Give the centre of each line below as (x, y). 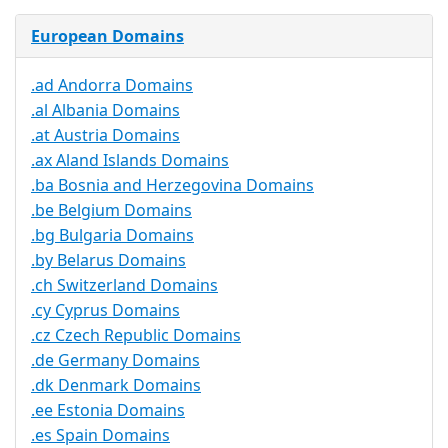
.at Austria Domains (105, 135)
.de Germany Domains (115, 360)
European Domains (107, 36)
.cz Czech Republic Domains (136, 335)
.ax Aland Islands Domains (130, 160)
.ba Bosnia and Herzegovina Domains (172, 185)
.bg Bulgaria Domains (112, 235)
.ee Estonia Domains (108, 410)
